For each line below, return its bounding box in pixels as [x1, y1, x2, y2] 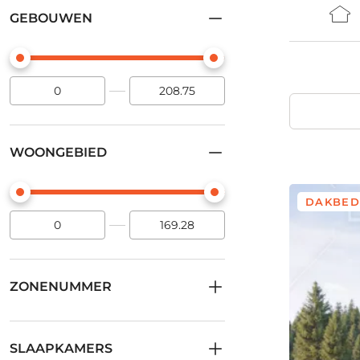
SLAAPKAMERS [10, 341, 112, 356]
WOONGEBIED [10, 145, 107, 160]
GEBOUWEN [10, 10, 92, 26]
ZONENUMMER [10, 279, 112, 294]
